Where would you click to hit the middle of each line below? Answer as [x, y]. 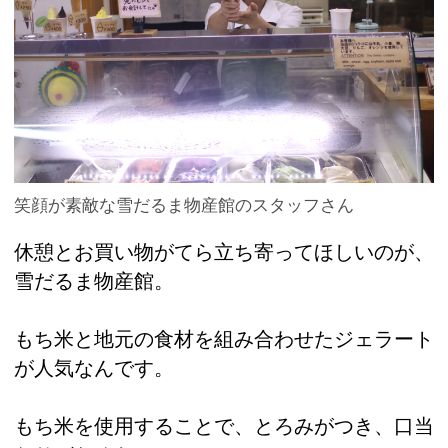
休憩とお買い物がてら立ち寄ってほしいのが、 [224, 252]
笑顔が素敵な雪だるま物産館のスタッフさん [184, 205]
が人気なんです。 [94, 367]
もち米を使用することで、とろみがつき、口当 [224, 425]
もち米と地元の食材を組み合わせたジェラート [224, 338]
